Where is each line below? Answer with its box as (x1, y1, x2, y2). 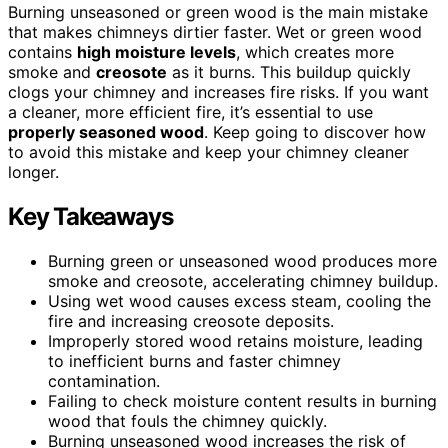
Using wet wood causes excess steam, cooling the (48, 290, 431, 311)
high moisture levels (77, 41, 236, 62)
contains (8, 41, 77, 62)
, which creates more (236, 41, 394, 62)
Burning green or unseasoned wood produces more (48, 250, 437, 271)
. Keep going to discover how (204, 121, 426, 142)
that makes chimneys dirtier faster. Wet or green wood (8, 21, 422, 42)
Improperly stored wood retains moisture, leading (48, 330, 423, 351)
